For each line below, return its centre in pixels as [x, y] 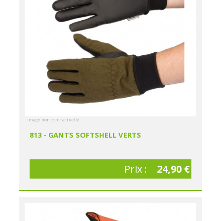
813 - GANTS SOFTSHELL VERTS [86, 135]
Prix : [137, 169]
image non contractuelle [54, 120]
